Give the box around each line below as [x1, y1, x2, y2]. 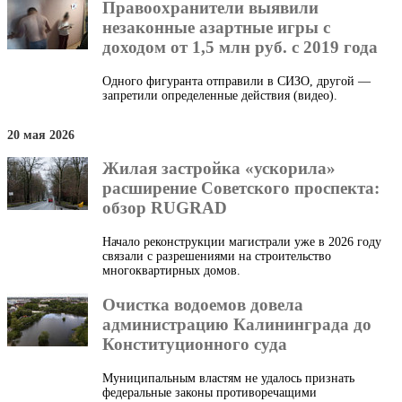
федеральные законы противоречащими [102, 385, 317, 399]
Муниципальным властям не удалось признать [102, 371, 354, 385]
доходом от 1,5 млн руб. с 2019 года [102, 38, 378, 57]
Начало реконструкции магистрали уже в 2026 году [102, 235, 381, 249]
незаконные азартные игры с [102, 18, 330, 38]
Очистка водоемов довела [102, 294, 303, 314]
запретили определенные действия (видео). [102, 89, 337, 103]
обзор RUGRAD [102, 198, 227, 218]
